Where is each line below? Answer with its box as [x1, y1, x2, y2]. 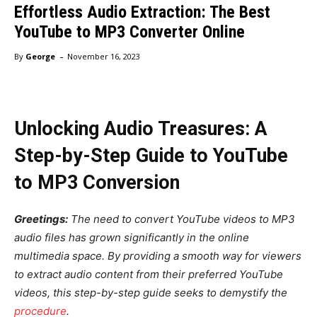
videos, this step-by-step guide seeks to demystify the [14, 285, 287, 299]
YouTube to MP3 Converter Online [14, 21, 245, 42]
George [25, 50, 55, 62]
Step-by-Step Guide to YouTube [14, 144, 288, 167]
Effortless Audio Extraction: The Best [14, 1, 270, 22]
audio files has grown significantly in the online [14, 230, 249, 244]
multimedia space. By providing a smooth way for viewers [14, 248, 301, 263]
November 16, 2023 [67, 50, 140, 62]
